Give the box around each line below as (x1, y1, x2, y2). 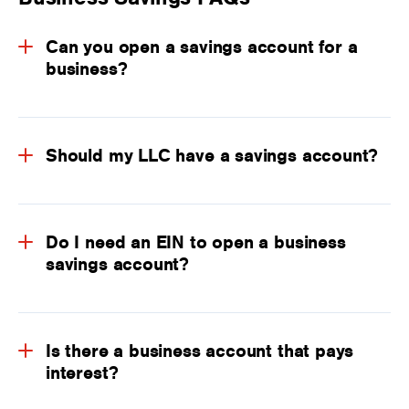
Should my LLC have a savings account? (46, 144, 379, 167)
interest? (46, 362, 119, 384)
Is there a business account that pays (46, 340, 354, 362)
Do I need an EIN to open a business (46, 231, 346, 254)
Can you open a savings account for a (46, 36, 358, 58)
